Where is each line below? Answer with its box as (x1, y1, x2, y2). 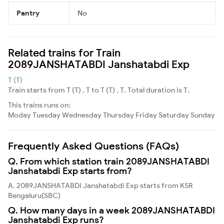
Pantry (16, 8, 39, 17)
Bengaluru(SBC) (8, 190, 60, 200)
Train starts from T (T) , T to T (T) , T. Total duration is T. (8, 85, 189, 94)
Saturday (158, 110, 189, 119)
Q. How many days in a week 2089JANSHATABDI (8, 204, 215, 216)
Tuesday (32, 110, 60, 119)
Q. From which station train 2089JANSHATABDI (8, 155, 209, 167)
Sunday (190, 110, 215, 119)
